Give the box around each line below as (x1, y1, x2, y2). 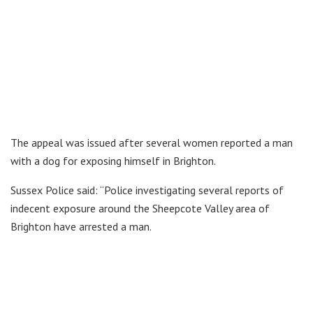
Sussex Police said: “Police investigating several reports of (10, 183, 284, 198)
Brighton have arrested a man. (10, 219, 152, 234)
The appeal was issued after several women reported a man (10, 136, 293, 150)
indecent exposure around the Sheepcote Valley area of (10, 201, 270, 216)
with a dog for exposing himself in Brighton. (10, 154, 216, 168)
